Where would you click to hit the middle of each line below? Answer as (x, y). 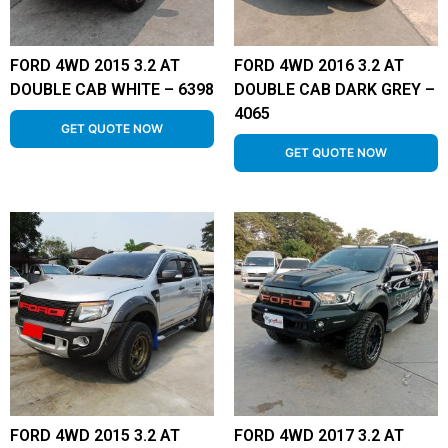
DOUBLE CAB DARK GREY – (334, 89)
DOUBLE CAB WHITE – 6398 (112, 89)
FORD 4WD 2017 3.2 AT (319, 435)
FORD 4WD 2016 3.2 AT (319, 65)
